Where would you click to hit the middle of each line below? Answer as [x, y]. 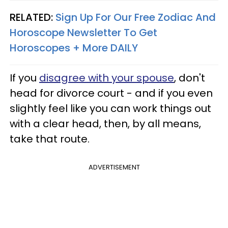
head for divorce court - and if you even [111, 93]
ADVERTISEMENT [114, 167]
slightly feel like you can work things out [110, 108]
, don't [190, 78]
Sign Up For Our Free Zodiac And [136, 17]
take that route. [50, 139]
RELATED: [33, 17]
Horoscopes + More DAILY [74, 48]
